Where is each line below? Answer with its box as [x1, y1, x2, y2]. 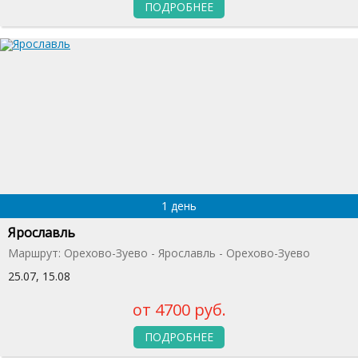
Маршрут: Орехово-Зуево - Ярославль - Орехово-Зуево [8, 245, 310, 261]
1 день [161, 197, 197, 213]
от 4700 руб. [132, 298, 226, 320]
